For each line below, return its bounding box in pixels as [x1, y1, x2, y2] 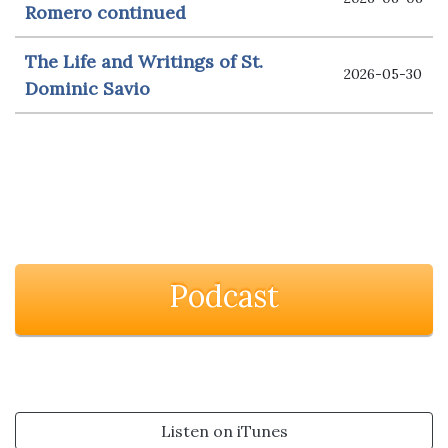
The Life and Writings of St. [25, 49, 263, 73]
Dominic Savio [25, 76, 150, 100]
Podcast [169, 276, 279, 315]
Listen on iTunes [160, 420, 288, 441]
